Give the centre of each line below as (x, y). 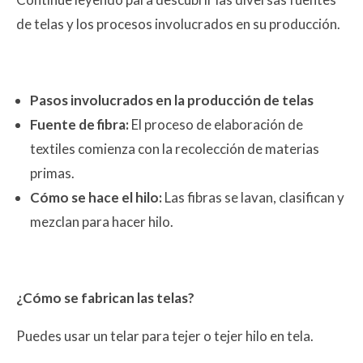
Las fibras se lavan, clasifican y (254, 197)
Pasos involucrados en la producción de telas (172, 100)
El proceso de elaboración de (217, 124)
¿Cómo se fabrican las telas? (105, 297)
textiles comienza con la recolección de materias (175, 148)
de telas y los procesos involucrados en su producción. (178, 23)
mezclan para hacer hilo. (102, 221)
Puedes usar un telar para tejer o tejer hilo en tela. (165, 335)
